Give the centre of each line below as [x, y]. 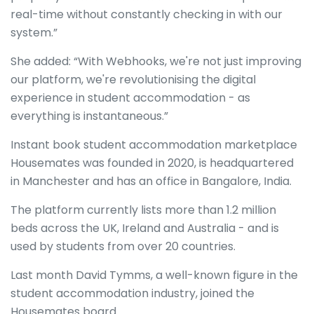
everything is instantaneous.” [89, 116]
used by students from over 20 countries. [124, 246]
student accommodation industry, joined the [132, 293]
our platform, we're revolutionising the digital [133, 79]
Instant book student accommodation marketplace [154, 144]
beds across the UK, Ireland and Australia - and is [145, 228]
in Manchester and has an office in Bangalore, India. [152, 181]
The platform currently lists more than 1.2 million [143, 210]
